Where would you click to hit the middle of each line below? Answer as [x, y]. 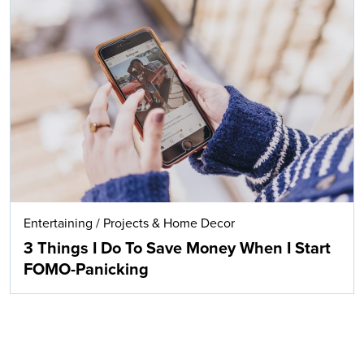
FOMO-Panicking [86, 269]
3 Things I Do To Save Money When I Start [177, 248]
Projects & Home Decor [169, 223]
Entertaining [58, 223]
